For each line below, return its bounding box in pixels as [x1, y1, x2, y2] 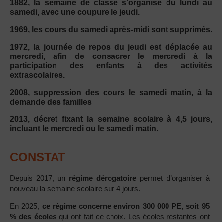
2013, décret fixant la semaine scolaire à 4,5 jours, [10, 114, 212, 123]
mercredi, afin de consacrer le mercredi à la [10, 52, 212, 60]
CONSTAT [10, 150, 65, 164]
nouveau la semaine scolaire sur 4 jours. [10, 184, 140, 193]
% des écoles [10, 212, 56, 221]
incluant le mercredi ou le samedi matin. [10, 124, 158, 133]
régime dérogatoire [69, 173, 137, 182]
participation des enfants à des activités [10, 61, 212, 70]
